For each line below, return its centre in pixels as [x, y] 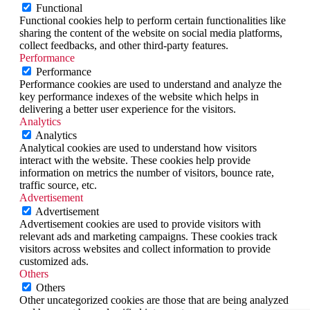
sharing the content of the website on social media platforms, [151, 33]
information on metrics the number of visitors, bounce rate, [147, 172]
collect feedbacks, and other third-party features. [124, 45]
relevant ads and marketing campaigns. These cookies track [148, 236]
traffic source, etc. [58, 185]
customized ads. [54, 261]
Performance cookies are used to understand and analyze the [151, 84]
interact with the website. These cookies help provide [135, 160]
